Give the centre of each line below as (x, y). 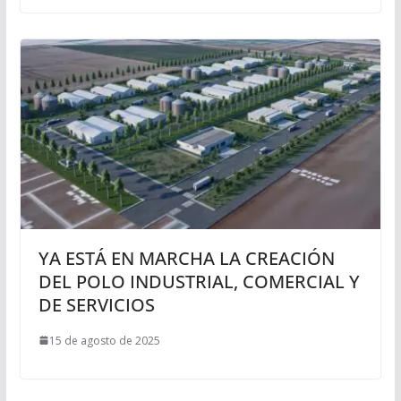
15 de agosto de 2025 (104, 340)
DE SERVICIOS (96, 304)
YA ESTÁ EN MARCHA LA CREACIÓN (186, 258)
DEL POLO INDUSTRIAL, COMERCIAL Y (199, 281)
